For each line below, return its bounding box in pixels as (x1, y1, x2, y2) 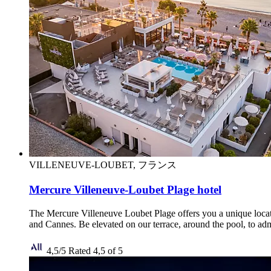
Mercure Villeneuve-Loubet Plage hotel (29, 183, 221, 197)
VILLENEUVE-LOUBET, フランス (29, 160, 177, 171)
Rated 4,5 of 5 (68, 245, 123, 256)
